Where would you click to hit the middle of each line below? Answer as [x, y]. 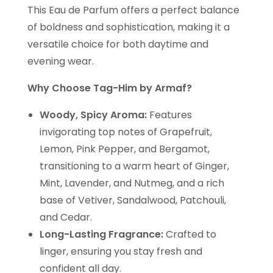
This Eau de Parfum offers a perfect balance [133, 10]
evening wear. [61, 62]
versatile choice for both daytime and [118, 44]
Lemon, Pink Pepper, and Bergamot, [125, 149]
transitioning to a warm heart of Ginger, [134, 166]
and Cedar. [66, 218]
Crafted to [190, 235]
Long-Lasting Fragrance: [101, 235]
